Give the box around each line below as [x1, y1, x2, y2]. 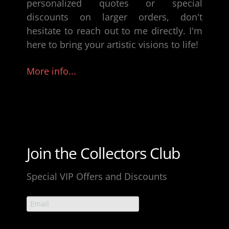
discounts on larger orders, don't [27, 10, 202, 23]
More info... [27, 64, 76, 77]
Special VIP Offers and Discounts [27, 170, 167, 182]
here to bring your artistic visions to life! [27, 38, 198, 51]
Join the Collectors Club [27, 142, 180, 164]
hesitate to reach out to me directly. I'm [27, 24, 202, 37]
